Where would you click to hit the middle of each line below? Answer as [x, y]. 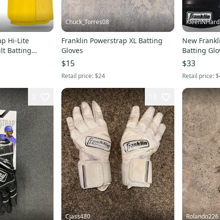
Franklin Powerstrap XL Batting [112, 40]
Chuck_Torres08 [87, 22]
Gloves [72, 50]
